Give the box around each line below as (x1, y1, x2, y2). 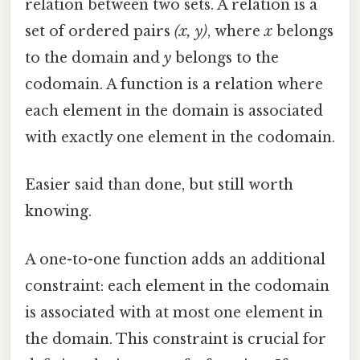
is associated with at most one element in (25, 303, 323, 321)
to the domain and (25, 49, 164, 67)
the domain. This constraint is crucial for (25, 329, 326, 348)
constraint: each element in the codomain (25, 276, 329, 295)
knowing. (25, 202, 92, 221)
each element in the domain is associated (25, 102, 323, 121)
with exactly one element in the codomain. (25, 129, 335, 147)
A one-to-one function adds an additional (25, 250, 325, 268)
